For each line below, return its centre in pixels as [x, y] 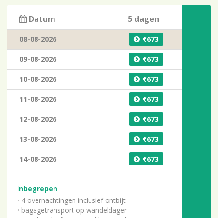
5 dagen [144, 19]
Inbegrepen [37, 189]
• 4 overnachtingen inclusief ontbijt [71, 200]
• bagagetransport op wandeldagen [73, 210]
